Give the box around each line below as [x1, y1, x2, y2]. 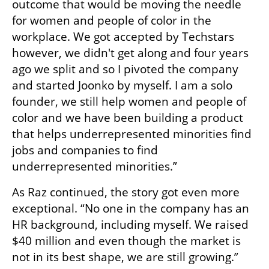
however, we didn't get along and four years [12, 44, 249, 61]
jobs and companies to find [12, 142, 158, 158]
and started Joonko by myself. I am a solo [12, 77, 232, 93]
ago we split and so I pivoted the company [12, 61, 238, 77]
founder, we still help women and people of [12, 93, 246, 109]
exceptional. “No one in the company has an [12, 200, 249, 216]
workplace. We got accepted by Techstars [12, 28, 234, 44]
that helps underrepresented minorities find [12, 125, 252, 142]
